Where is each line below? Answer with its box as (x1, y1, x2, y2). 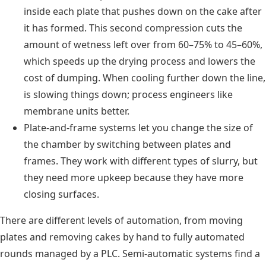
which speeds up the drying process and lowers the (24, 54, 255, 68)
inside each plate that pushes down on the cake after (24, 4, 262, 18)
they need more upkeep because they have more (24, 170, 243, 184)
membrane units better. (24, 104, 129, 118)
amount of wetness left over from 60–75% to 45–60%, (24, 37, 262, 51)
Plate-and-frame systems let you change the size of (24, 121, 253, 134)
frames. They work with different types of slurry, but (24, 154, 258, 167)
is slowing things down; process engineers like (24, 87, 233, 101)
